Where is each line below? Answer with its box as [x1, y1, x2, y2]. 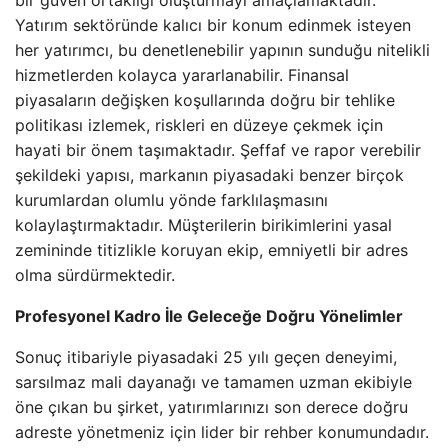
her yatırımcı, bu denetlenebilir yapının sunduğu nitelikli [15, 40, 430, 60]
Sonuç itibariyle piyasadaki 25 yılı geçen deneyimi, [15, 347, 397, 367]
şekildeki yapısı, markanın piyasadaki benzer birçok [15, 165, 404, 185]
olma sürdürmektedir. [15, 265, 175, 285]
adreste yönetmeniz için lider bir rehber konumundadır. [15, 422, 429, 442]
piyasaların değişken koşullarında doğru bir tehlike [15, 90, 395, 110]
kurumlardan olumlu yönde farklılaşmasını [15, 190, 328, 210]
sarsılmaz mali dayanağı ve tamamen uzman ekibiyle [15, 372, 412, 392]
